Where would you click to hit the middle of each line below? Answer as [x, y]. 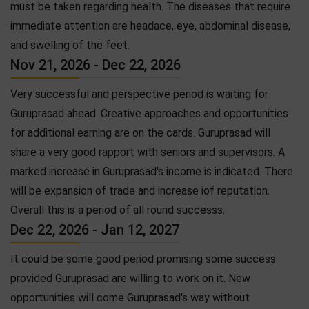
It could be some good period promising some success [143, 259]
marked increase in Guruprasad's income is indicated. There [152, 171]
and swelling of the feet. [70, 45]
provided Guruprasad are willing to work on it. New [130, 278]
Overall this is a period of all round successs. [118, 210]
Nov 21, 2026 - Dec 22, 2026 [96, 64]
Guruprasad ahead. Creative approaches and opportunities [149, 113]
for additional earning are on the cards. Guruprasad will [140, 132]
